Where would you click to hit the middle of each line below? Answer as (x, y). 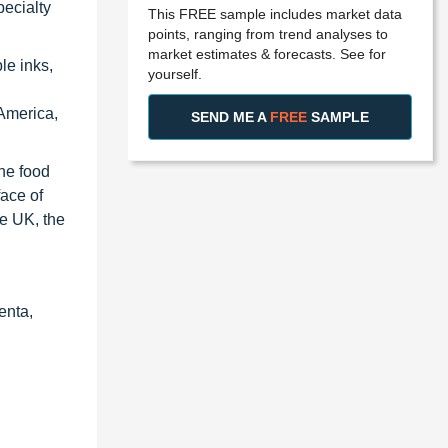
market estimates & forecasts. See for (267, 53)
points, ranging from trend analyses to (268, 33)
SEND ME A (230, 116)
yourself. (175, 73)
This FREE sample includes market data (275, 13)
